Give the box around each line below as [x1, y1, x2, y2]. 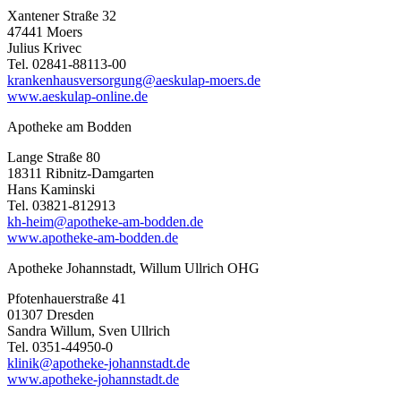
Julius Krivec [7, 39, 81, 55]
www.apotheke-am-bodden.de [7, 229, 178, 245]
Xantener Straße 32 [7, 7, 116, 23]
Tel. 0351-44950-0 [7, 338, 113, 354]
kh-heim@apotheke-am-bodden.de [7, 213, 203, 229]
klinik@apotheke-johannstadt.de [7, 354, 190, 371]
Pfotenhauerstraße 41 [7, 290, 126, 306]
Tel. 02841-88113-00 [7, 55, 126, 72]
